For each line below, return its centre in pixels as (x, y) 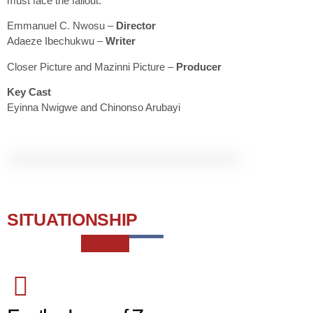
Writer (121, 41)
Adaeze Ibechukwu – (56, 41)
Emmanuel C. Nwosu (56, 26)
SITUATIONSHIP (73, 220)
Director (136, 26)
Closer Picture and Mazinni (68, 66)
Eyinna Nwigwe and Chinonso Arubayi (94, 108)
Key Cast (29, 92)
